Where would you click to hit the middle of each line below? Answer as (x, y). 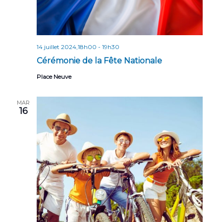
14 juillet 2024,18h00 (67, 47)
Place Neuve (54, 77)
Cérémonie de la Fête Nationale (99, 61)
